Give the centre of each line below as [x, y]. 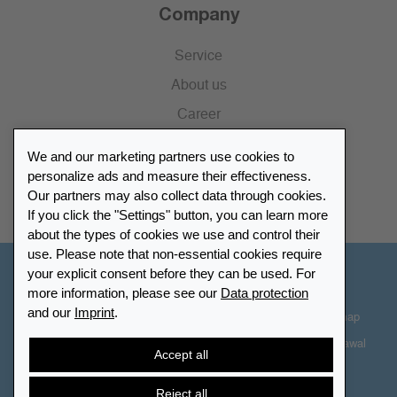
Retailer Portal [198, 202]
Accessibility [263, 318]
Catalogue [198, 173]
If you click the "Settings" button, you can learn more [178, 214]
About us [198, 86]
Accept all [181, 354]
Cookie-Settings [69, 318]
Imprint [94, 312]
